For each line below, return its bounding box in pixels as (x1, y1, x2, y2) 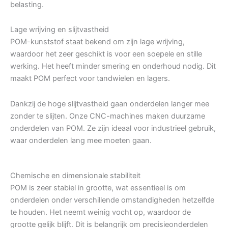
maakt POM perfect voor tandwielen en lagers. (10, 74, 170, 83)
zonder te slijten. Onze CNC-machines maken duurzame (10, 111, 205, 121)
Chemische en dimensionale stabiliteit (10, 171, 140, 181)
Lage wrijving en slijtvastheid (10, 25, 109, 35)
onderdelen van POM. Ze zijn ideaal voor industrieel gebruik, (10, 123, 216, 133)
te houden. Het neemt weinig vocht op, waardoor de (10, 208, 191, 217)
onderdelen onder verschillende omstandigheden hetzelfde (10, 195, 214, 205)
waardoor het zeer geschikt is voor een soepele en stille (10, 49, 202, 59)
